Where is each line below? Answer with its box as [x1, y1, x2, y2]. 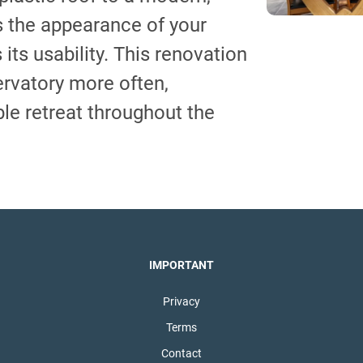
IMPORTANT [148, 258, 214, 271]
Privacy [162, 294, 200, 308]
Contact [160, 346, 202, 360]
